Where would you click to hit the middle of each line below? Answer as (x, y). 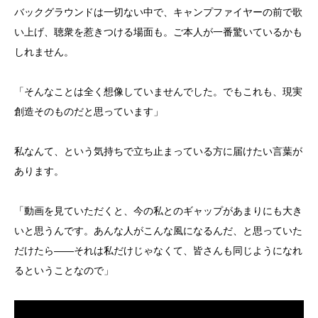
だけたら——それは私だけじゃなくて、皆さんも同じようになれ (158, 250)
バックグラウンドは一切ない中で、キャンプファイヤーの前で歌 (158, 12)
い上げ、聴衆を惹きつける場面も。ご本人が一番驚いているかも (158, 32)
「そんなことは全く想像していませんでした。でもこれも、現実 (158, 91)
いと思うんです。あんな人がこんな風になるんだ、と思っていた (158, 230)
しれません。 (44, 51)
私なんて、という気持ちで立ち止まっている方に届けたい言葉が (158, 151)
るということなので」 (64, 270)
